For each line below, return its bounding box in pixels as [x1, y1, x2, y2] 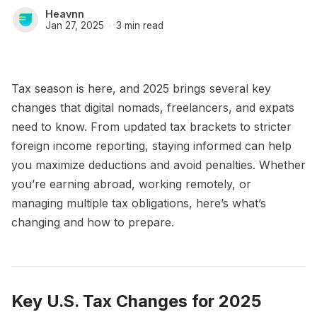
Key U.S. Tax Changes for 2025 [11, 291, 262, 311]
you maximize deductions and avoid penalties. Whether [11, 158, 306, 172]
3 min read [115, 19, 163, 31]
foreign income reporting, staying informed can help [11, 139, 292, 153]
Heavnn [45, 8, 84, 21]
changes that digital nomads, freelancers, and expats [11, 100, 294, 115]
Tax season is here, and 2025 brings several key [11, 81, 271, 96]
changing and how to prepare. [11, 215, 174, 229]
